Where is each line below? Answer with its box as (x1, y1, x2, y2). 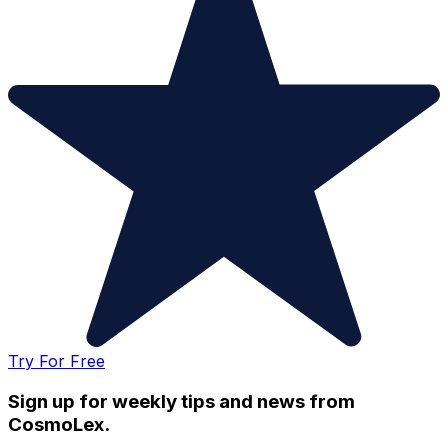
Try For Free (8, 350, 105, 371)
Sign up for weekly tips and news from (8, 389, 355, 413)
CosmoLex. (8, 412, 110, 436)
